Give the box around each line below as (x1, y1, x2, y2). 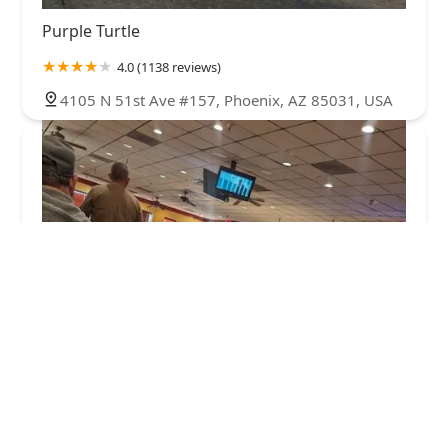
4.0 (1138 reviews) (117, 57, 221, 76)
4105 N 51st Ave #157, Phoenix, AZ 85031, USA (60, 89, 393, 110)
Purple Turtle (42, 19, 140, 42)
